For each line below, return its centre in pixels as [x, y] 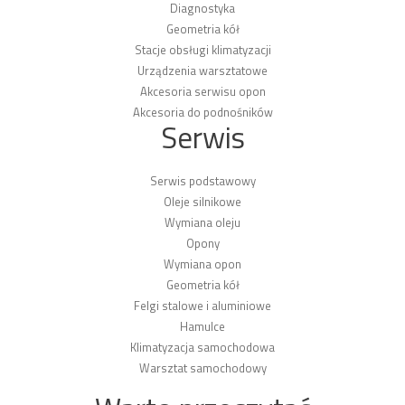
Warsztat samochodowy [202, 368]
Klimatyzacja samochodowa [202, 347]
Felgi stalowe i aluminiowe [202, 306]
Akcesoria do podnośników [202, 112]
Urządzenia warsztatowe [202, 71]
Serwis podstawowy [202, 181]
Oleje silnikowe [202, 202]
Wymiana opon [202, 264]
